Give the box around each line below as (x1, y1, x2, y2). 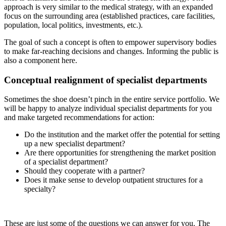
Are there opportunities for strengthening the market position (24, 148, 216, 157)
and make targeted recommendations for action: (4, 113, 154, 122)
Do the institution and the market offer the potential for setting (24, 130, 220, 139)
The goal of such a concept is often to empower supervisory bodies (4, 37, 216, 46)
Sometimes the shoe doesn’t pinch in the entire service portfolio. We (4, 95, 219, 104)
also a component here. (4, 55, 77, 65)
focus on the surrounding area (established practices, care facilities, (4, 11, 215, 20)
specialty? (24, 185, 55, 194)
